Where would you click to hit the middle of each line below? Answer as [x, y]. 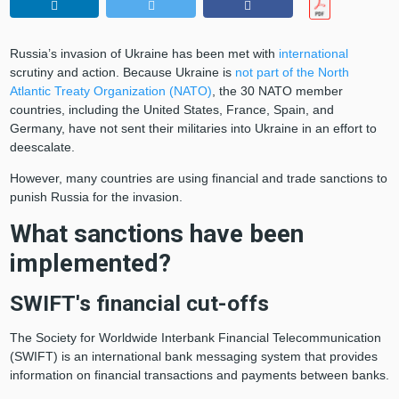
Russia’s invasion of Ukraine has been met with [144, 54]
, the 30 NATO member [277, 91]
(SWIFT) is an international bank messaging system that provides [193, 357]
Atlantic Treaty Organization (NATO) [110, 91]
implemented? [90, 264]
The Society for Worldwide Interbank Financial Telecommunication [195, 338]
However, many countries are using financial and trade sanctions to [198, 179]
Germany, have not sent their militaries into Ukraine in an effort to [193, 129]
